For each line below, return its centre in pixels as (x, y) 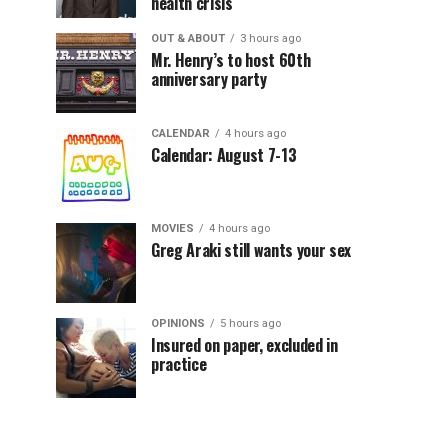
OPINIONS (178, 323)
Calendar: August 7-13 (224, 155)
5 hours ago (250, 323)
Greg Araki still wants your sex (251, 250)
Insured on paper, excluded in (244, 345)
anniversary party (209, 79)
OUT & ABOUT (188, 38)
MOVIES (172, 228)
